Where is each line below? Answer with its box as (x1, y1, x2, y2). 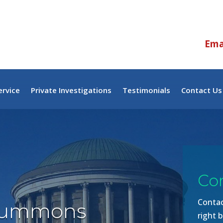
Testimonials (122, 85, 170, 95)
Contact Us (181, 85, 222, 95)
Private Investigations (31, 85, 111, 95)
